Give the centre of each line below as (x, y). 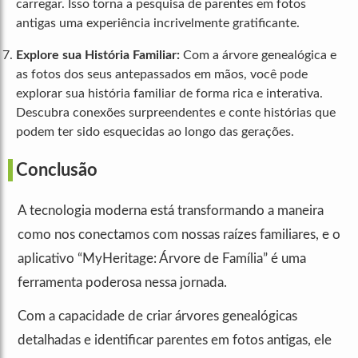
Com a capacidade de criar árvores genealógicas (157, 316)
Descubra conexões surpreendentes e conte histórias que (176, 113)
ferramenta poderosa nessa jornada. (122, 283)
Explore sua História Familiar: (98, 56)
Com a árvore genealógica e (258, 56)
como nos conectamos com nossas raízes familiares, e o (179, 235)
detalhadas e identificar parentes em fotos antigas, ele (175, 340)
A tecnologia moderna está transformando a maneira (171, 211)
